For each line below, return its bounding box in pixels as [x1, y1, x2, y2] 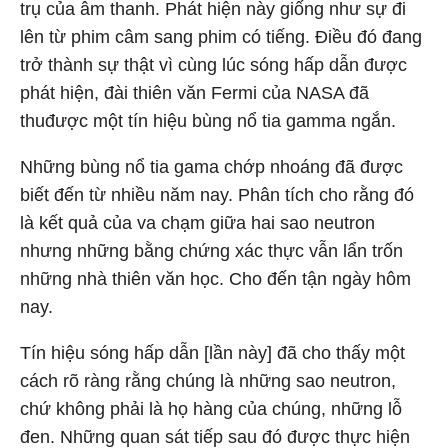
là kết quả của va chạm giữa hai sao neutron [20, 212, 375, 233]
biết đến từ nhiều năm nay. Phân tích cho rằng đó [20, 184, 414, 205]
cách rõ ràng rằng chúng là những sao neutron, [20, 370, 396, 391]
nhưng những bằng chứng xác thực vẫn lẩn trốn [20, 240, 403, 261]
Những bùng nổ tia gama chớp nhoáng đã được [20, 156, 403, 177]
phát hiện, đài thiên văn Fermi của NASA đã [20, 82, 369, 103]
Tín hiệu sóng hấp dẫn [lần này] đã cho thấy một [20, 342, 405, 363]
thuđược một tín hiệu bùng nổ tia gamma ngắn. [20, 110, 396, 131]
